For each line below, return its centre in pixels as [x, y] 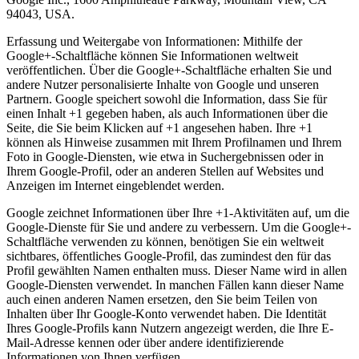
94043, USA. [40, 14]
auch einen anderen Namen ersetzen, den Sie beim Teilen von [162, 300]
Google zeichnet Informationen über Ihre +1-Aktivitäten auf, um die [178, 213]
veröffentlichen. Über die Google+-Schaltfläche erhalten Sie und [169, 71]
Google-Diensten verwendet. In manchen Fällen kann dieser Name [175, 285]
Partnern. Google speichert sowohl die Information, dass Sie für [167, 99]
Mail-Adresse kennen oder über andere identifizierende [145, 343]
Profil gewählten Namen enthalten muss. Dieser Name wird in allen [177, 271]
